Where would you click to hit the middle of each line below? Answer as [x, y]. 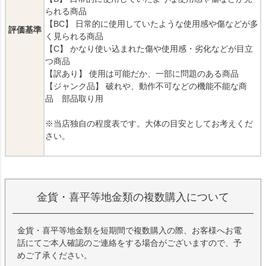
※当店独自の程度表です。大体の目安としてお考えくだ [149, 124]
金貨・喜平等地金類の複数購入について [133, 197]
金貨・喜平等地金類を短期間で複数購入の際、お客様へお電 [129, 231]
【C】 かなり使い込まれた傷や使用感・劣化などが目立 [149, 49]
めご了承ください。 [55, 256]
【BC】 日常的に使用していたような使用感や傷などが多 [152, 24]
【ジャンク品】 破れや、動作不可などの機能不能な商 [146, 86]
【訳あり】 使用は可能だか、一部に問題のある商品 [142, 74]
